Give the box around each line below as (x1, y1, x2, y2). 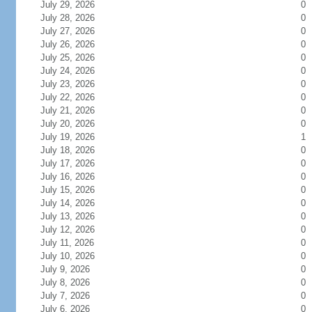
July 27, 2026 (40, 26, 111, 36)
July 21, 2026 (40, 105, 111, 116)
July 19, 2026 (40, 132, 111, 142)
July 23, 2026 (40, 79, 111, 89)
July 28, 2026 (40, 13, 111, 23)
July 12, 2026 (40, 224, 111, 235)
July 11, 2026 (40, 237, 111, 248)
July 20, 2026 (40, 118, 111, 129)
